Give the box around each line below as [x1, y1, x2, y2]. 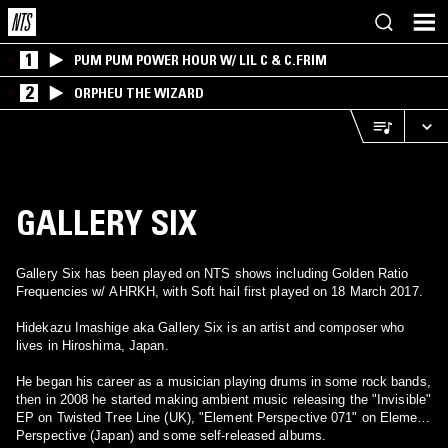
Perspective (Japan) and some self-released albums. [16, 428, 326, 443]
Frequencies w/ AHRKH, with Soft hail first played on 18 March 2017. [16, 284, 423, 299]
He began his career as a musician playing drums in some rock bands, [16, 374, 431, 389]
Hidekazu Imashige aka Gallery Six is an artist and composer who [16, 320, 405, 335]
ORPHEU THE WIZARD [74, 84, 204, 102]
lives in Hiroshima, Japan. [16, 338, 169, 353]
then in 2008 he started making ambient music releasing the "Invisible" [16, 392, 431, 407]
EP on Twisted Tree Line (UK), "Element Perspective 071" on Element [16, 410, 429, 425]
